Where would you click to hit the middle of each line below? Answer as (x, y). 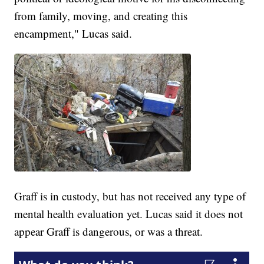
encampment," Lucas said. (73, 34)
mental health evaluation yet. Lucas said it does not (129, 214)
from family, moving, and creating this (101, 16)
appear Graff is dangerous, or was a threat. (109, 232)
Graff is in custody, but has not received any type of (130, 196)
